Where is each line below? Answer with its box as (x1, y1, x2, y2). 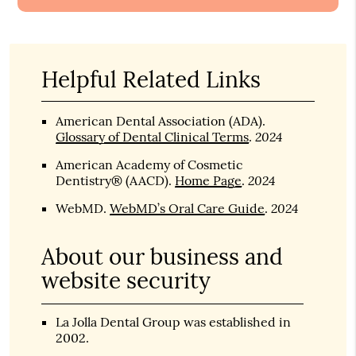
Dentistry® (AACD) (56, 172, 169, 189)
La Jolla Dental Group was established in (56, 314, 292, 331)
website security (41, 266, 211, 296)
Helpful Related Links (41, 65, 261, 95)
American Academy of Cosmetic (56, 157, 244, 173)
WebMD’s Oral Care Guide (110, 200, 265, 217)
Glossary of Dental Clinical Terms (56, 129, 250, 145)
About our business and (41, 242, 284, 272)
